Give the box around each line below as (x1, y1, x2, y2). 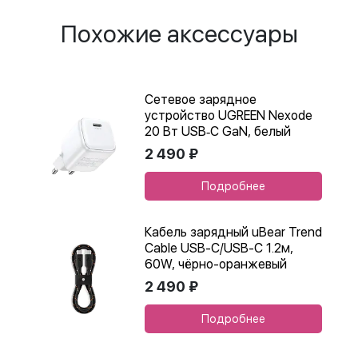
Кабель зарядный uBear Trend (145, 225, 322, 240)
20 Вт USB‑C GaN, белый (145, 124, 291, 139)
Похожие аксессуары (60, 19, 298, 48)
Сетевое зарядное (145, 92, 257, 107)
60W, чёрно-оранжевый (145, 257, 287, 272)
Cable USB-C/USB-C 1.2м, (145, 241, 293, 256)
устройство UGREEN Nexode (145, 108, 312, 123)
